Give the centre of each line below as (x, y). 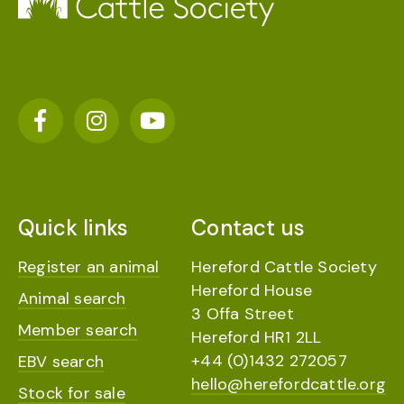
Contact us (248, 228)
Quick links (73, 228)
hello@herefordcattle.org (289, 384)
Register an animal (89, 267)
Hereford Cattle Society (284, 267)
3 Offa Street (243, 314)
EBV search (61, 362)
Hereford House (252, 290)
